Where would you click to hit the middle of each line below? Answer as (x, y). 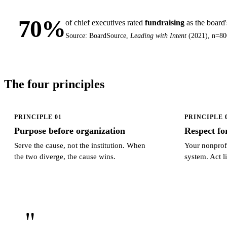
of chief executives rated (105, 22)
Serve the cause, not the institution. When (80, 145)
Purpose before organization (70, 130)
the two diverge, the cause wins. (65, 156)
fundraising (165, 22)
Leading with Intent (159, 35)
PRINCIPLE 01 (38, 117)
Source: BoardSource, (98, 35)
